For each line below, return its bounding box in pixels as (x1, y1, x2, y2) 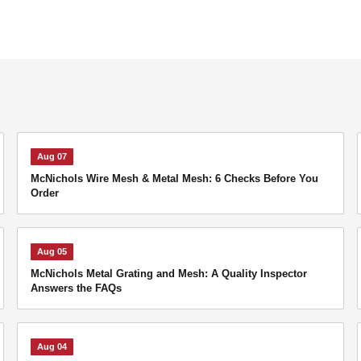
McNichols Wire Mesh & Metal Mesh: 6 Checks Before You (31, 172, 319, 185)
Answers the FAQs (31, 282, 122, 294)
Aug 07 (37, 151, 68, 161)
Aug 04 (37, 342, 68, 351)
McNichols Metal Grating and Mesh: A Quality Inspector (31, 268, 308, 280)
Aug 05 (37, 247, 68, 256)
